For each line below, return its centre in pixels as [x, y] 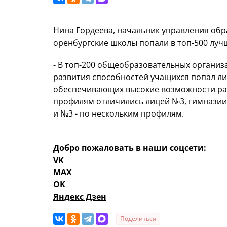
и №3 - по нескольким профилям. [119, 114]
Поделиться [138, 219]
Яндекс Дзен [80, 197]
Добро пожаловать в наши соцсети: [130, 148]
